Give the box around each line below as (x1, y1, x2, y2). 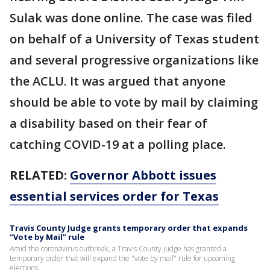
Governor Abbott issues (70, 167, 216, 183)
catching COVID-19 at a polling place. (10, 136, 226, 152)
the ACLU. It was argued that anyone (10, 73, 225, 89)
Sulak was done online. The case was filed (10, 10, 253, 26)
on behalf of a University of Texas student (10, 31, 259, 47)
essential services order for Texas (10, 188, 219, 204)
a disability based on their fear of (10, 115, 207, 131)
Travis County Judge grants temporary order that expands (10, 222, 248, 233)
